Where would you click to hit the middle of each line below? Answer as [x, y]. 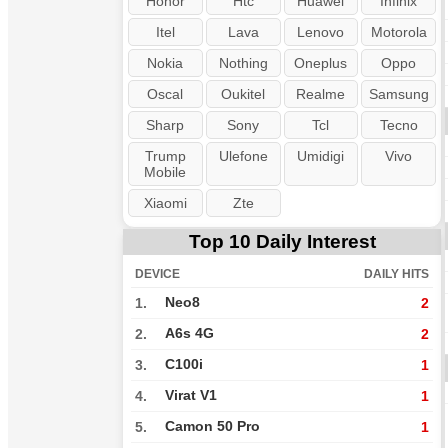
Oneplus [321, 63]
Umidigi [321, 156]
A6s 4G [189, 333]
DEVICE [157, 274]
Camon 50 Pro [212, 426]
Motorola [398, 32]
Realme [321, 94]
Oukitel [243, 94]
